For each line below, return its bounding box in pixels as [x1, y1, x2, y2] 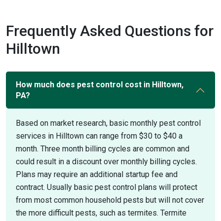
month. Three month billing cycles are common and [16, 144, 189, 153]
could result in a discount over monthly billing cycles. [16, 157, 197, 166]
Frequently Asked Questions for [6, 22, 214, 39]
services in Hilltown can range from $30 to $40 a [16, 131, 183, 141]
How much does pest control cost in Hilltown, [16, 80, 184, 89]
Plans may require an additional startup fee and [16, 170, 178, 179]
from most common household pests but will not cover [16, 195, 204, 205]
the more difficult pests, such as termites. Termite [16, 208, 186, 218]
